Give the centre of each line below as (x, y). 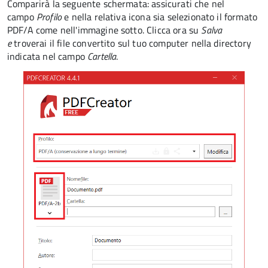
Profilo (49, 17)
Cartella (102, 56)
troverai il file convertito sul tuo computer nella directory (131, 43)
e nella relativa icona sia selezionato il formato (160, 17)
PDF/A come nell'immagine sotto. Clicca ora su (104, 30)
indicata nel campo (48, 56)
